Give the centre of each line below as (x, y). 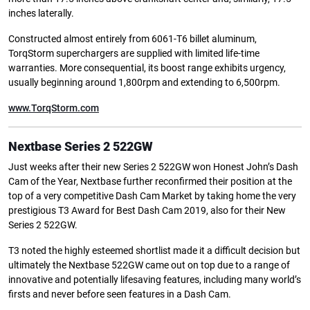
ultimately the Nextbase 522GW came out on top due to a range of (149, 266)
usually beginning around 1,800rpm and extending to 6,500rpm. (144, 83)
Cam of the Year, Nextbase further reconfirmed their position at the (150, 182)
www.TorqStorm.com (54, 109)
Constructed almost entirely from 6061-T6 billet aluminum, (133, 39)
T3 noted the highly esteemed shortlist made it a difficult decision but (154, 251)
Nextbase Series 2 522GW (81, 147)
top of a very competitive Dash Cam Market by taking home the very (152, 197)
